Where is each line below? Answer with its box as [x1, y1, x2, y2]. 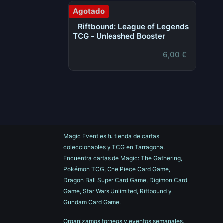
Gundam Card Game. [63, 198, 122, 206]
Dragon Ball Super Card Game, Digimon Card [63, 176, 187, 184]
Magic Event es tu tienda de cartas [63, 132, 159, 140]
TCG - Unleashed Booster [73, 31, 165, 41]
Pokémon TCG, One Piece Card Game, [63, 165, 170, 173]
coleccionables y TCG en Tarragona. [63, 143, 165, 151]
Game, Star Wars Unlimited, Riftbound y [63, 187, 172, 195]
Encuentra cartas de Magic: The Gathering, [63, 154, 182, 162]
